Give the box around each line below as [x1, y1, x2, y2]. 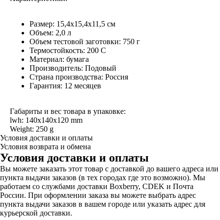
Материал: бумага [29, 55, 89, 63]
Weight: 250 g [10, 125, 54, 133]
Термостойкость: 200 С [29, 46, 106, 55]
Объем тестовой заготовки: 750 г [29, 37, 140, 46]
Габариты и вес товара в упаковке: [10, 107, 126, 115]
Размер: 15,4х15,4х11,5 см [29, 20, 115, 28]
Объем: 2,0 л [29, 28, 71, 37]
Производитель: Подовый [29, 64, 116, 72]
